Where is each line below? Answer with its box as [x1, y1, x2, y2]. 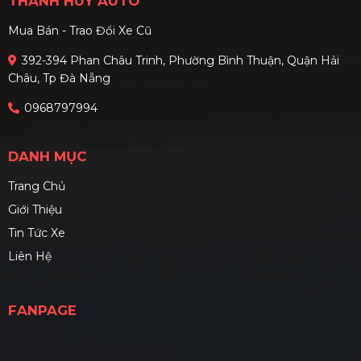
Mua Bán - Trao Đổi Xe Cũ [8, 23, 151, 39]
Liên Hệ [8, 249, 52, 264]
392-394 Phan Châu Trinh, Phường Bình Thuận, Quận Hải [22, 53, 339, 68]
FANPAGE [8, 302, 77, 319]
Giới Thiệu [8, 202, 62, 218]
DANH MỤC [8, 148, 86, 165]
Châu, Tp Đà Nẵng [8, 71, 110, 86]
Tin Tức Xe [8, 226, 65, 241]
